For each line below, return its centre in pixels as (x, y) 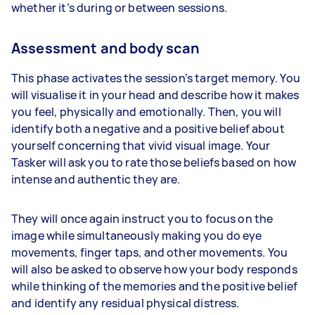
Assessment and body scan (106, 48)
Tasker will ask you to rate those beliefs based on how (154, 162)
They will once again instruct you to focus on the (142, 218)
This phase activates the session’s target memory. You (156, 78)
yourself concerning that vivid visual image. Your (141, 145)
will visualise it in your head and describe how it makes (155, 95)
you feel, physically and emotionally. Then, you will (146, 111)
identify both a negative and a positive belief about (148, 128)
